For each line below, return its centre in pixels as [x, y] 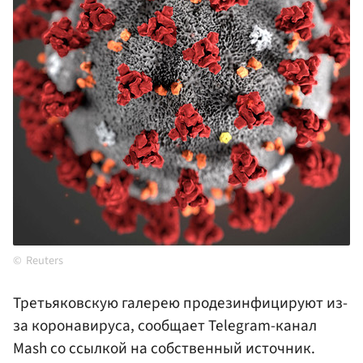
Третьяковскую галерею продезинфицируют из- [180, 303]
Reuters [45, 261]
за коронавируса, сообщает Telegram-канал [165, 326]
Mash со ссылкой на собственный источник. [164, 349]
